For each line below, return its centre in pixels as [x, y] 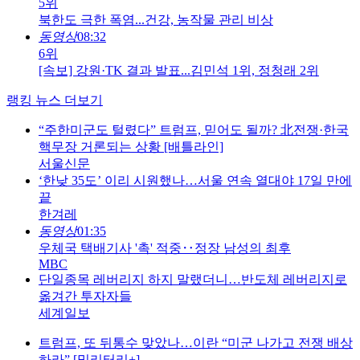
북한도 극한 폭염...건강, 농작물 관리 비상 [156, 20]
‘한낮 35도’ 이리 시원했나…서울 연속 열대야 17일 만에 [195, 181]
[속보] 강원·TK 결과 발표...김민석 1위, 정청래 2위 [179, 71]
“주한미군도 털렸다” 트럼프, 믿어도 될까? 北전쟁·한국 [194, 130]
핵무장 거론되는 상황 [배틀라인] [131, 147]
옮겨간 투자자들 [85, 297]
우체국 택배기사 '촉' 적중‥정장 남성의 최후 [165, 248]
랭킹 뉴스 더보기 [55, 100]
